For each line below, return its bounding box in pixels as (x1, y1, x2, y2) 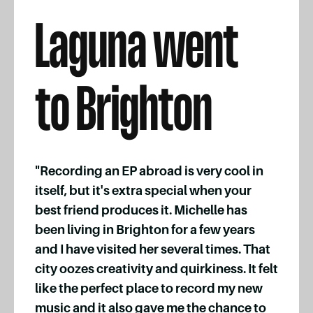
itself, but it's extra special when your (35, 184, 252, 198)
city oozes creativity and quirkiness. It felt (35, 262, 278, 277)
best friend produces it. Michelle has (35, 203, 247, 218)
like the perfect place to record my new (35, 282, 263, 296)
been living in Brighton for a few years (35, 223, 255, 238)
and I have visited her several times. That (35, 242, 270, 257)
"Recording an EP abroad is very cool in (35, 164, 263, 179)
